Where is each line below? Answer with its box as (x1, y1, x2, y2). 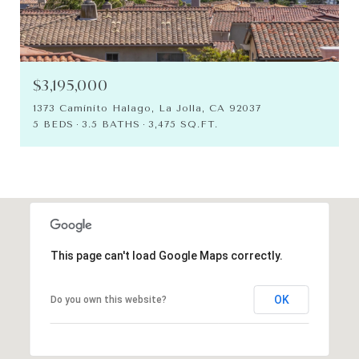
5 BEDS (33, 118, 74, 130)
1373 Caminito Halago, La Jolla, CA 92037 (33, 102, 261, 114)
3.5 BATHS (82, 118, 140, 130)
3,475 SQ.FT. (148, 118, 218, 130)
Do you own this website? (50, 293, 167, 305)
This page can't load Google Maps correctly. (50, 248, 283, 262)
